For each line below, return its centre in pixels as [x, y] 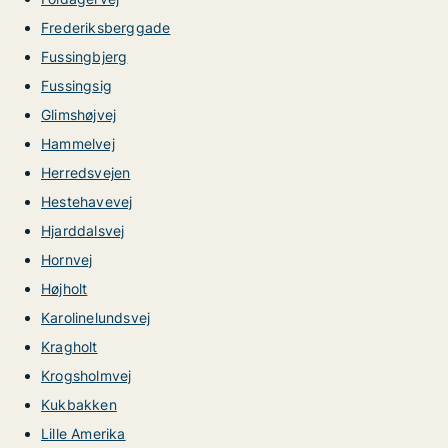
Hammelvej [78, 143]
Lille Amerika [83, 433]
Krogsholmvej [86, 375]
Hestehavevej [87, 201]
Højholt [64, 288]
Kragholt [69, 346]
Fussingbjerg [84, 56]
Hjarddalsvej [83, 230]
